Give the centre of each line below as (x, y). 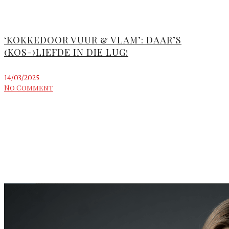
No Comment (29, 87)
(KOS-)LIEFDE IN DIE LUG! (66, 52)
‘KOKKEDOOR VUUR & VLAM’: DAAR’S (93, 40)
